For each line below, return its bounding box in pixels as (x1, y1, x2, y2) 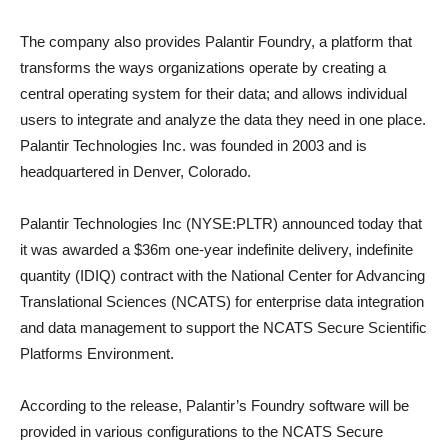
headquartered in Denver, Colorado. (20, 163, 251, 180)
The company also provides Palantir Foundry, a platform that (20, 33, 412, 50)
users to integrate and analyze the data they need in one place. (20, 111, 426, 128)
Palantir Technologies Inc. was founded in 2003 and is (20, 137, 367, 154)
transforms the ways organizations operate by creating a (20, 59, 386, 76)
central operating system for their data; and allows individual (20, 85, 407, 102)
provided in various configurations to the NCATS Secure (20, 423, 383, 440)
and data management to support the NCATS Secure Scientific (20, 319, 427, 336)
